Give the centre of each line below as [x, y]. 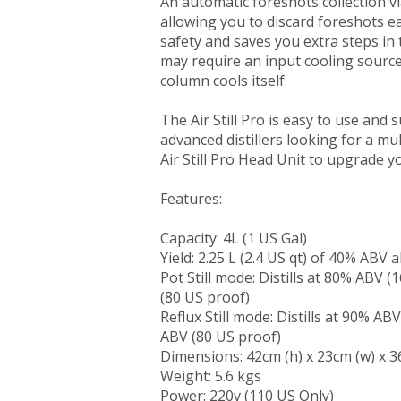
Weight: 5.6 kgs [211, 376]
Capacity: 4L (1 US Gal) [234, 238]
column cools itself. [224, 81]
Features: [192, 199]
